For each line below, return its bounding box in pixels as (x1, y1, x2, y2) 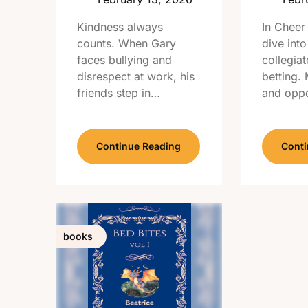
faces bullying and (77, 53, 172, 67)
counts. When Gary (77, 36, 176, 50)
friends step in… (77, 86, 160, 100)
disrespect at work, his (77, 69, 195, 83)
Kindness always (77, 20, 163, 34)
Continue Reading (96, 140, 181, 152)
